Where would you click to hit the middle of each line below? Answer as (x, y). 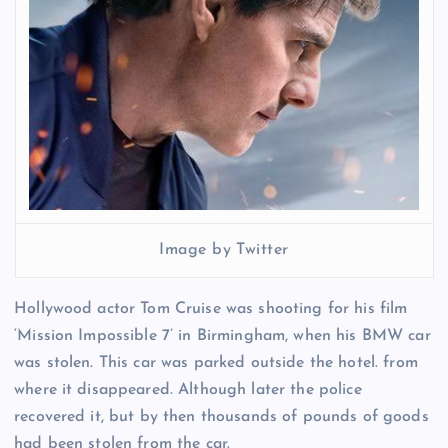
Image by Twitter (224, 250)
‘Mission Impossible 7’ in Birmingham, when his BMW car (222, 335)
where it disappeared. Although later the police (188, 389)
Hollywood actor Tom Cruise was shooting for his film (211, 308)
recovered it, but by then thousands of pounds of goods (221, 416)
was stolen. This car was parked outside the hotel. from (216, 362)
